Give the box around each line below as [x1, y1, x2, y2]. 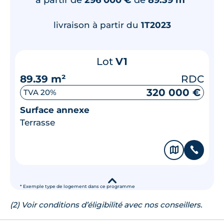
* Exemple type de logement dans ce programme [20, 183, 135, 189]
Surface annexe [20, 104, 89, 115]
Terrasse [20, 117, 55, 127]
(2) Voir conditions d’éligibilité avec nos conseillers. [10, 199, 202, 209]
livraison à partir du [53, 19, 141, 30]
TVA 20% [23, 87, 56, 97]
